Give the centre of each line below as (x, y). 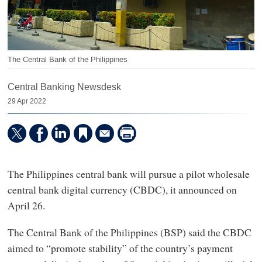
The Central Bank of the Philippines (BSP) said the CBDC (129, 232)
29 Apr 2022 (27, 101)
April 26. (26, 206)
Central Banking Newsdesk (64, 87)
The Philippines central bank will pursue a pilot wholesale (128, 174)
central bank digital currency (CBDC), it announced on (122, 190)
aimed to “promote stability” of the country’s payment (120, 248)
